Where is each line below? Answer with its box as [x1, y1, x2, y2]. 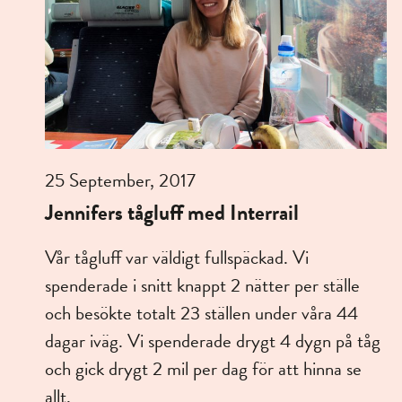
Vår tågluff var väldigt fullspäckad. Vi [45, 243, 309, 273]
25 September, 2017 [45, 166, 196, 196]
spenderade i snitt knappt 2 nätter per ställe [45, 271, 360, 301]
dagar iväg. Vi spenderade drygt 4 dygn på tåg [45, 327, 380, 356]
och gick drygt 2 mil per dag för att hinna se [45, 354, 362, 384]
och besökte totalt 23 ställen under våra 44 [45, 299, 358, 328]
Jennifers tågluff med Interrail [45, 197, 299, 230]
